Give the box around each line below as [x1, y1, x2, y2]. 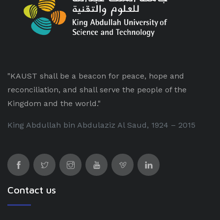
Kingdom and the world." [7, 99, 101, 109]
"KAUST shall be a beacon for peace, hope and [7, 71, 184, 81]
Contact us [7, 184, 56, 196]
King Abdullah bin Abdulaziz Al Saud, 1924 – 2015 [7, 120, 195, 130]
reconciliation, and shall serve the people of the [7, 85, 187, 95]
